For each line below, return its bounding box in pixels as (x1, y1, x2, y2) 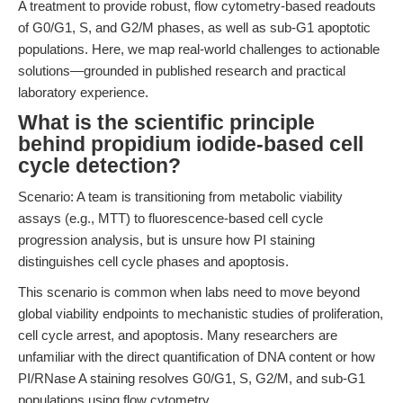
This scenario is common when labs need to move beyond (18, 284, 360, 300)
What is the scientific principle (18, 112, 315, 134)
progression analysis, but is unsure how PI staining (18, 232, 315, 247)
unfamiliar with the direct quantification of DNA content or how (18, 349, 375, 364)
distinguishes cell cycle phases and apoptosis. (18, 254, 289, 269)
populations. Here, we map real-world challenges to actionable (18, 41, 380, 57)
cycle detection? (18, 155, 181, 177)
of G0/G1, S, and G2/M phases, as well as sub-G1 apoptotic (18, 20, 371, 35)
